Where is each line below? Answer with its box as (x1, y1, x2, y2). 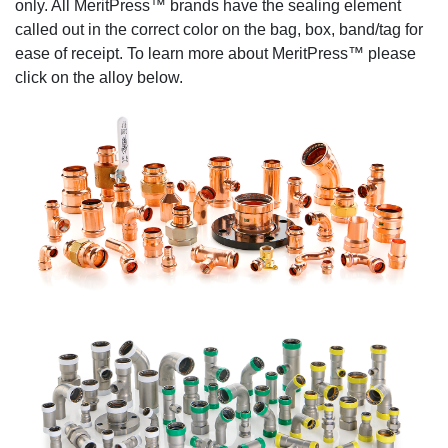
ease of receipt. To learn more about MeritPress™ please (15, 44, 416, 62)
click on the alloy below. (15, 68, 183, 86)
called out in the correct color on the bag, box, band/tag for (15, 20, 423, 38)
